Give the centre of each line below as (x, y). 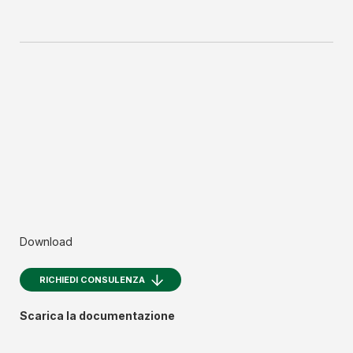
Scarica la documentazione (97, 315)
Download (46, 241)
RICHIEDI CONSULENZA (92, 279)
